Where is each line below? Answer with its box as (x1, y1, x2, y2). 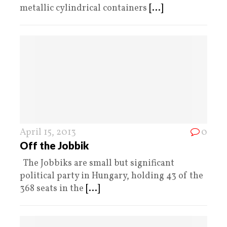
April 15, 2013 (20, 126, 76, 139)
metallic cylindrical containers (20, 2, 149, 15)
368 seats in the (20, 182, 86, 196)
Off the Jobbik (20, 139, 89, 152)
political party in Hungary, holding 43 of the (20, 170, 203, 183)
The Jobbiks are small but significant (20, 157, 174, 170)
